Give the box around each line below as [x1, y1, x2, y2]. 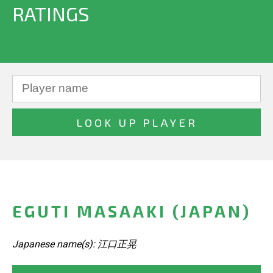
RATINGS [12, 2, 89, 25]
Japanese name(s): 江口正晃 [12, 238, 136, 250]
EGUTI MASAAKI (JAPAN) [12, 201, 251, 221]
